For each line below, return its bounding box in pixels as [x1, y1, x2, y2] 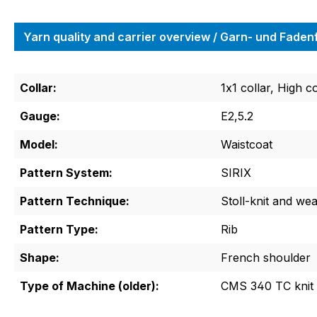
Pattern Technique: [20, 194, 129, 209]
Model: [20, 137, 58, 152]
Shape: [20, 250, 59, 265]
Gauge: [20, 109, 60, 124]
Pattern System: [20, 166, 113, 180]
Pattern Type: [20, 222, 98, 237]
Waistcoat [221, 137, 272, 152]
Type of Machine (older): [20, 279, 159, 294]
